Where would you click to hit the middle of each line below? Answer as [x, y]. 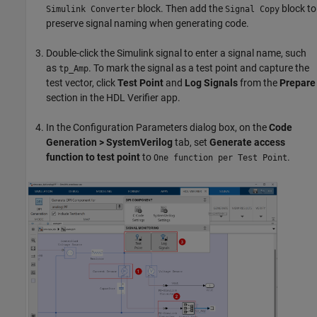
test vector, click [82, 82]
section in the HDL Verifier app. [113, 97]
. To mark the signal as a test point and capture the [199, 68]
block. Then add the [180, 8]
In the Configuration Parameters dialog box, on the [157, 127]
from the [259, 82]
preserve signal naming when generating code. [148, 23]
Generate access [247, 142]
